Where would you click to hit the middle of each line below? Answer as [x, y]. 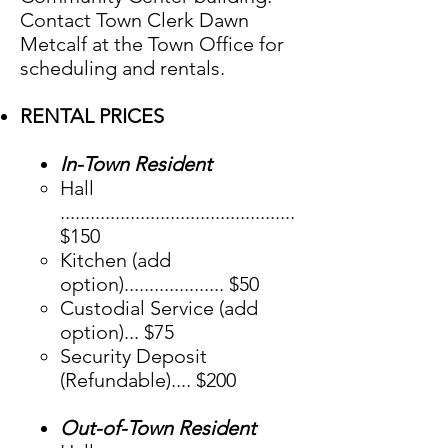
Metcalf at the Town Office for [152, 44]
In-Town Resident [136, 164]
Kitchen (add [115, 260]
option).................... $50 [159, 284]
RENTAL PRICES [92, 116]
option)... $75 [117, 332]
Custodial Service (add [159, 308]
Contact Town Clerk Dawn [134, 20]
